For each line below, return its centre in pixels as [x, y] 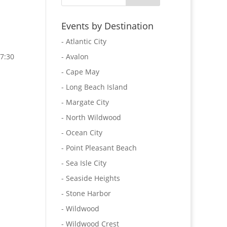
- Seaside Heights [90, 178]
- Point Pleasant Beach [99, 148]
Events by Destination [107, 26]
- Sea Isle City [84, 163]
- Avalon [75, 56]
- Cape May [80, 72]
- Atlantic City [84, 41]
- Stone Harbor [86, 193]
